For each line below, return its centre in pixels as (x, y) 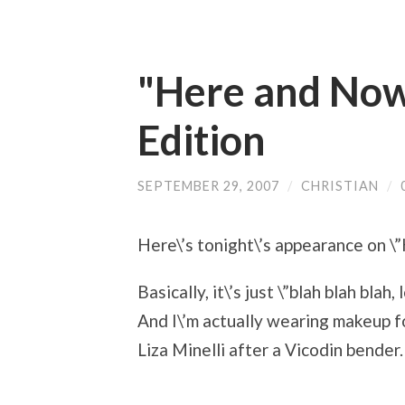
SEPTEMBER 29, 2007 (208, 186)
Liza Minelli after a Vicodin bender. (270, 350)
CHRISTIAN (340, 186)
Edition (202, 140)
